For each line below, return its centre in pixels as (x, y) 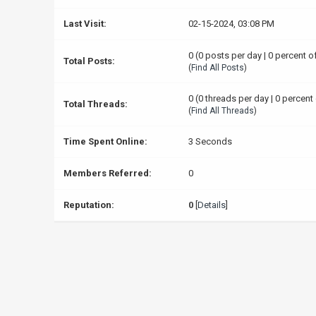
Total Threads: (95, 104)
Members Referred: (107, 173)
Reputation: (89, 205)
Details (211, 205)
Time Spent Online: (105, 141)
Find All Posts (217, 68)
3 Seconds (210, 141)
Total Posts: (89, 61)
